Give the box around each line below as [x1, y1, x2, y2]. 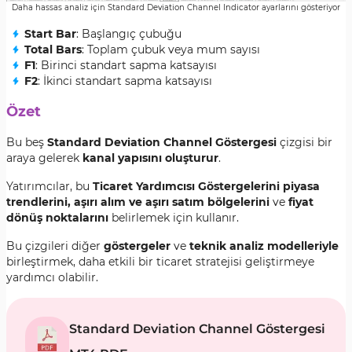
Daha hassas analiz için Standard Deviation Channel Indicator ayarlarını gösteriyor [12, 2, 340, 13]
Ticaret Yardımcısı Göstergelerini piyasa [93, 179, 320, 193]
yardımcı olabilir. [6, 270, 98, 284]
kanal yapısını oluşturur [82, 151, 218, 165]
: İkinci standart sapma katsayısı [38, 74, 212, 88]
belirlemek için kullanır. [108, 211, 239, 225]
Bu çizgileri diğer [6, 239, 104, 253]
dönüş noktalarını [6, 211, 108, 225]
